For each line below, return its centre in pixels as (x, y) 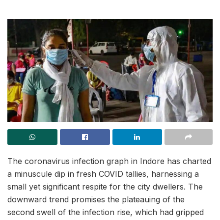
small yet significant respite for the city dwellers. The (105, 187)
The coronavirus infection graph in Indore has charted (109, 161)
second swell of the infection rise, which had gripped (106, 212)
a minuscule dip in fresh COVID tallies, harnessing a (103, 174)
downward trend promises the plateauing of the (96, 200)
